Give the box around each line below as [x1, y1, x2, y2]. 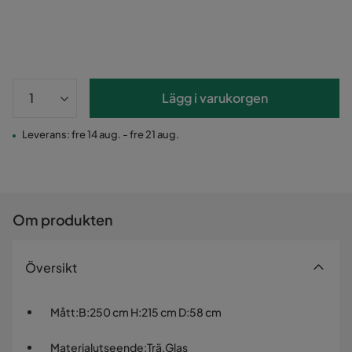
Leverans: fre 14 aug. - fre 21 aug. [22, 128, 179, 141]
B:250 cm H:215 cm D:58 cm [79, 305, 222, 320]
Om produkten [13, 211, 113, 229]
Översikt [25, 259, 77, 277]
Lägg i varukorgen [161, 90, 268, 107]
